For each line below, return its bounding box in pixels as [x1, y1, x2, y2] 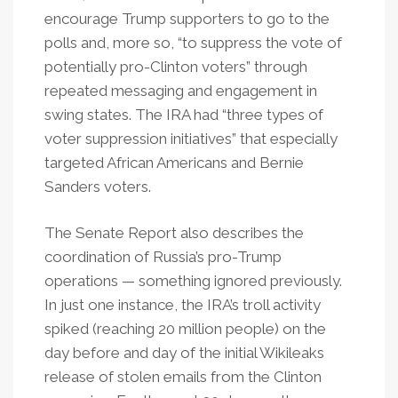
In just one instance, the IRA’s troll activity [44, 296, 321, 314]
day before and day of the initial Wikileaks [44, 344, 324, 362]
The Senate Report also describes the [44, 224, 304, 242]
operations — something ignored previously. [44, 272, 342, 290]
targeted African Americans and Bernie [44, 154, 304, 171]
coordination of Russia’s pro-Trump [44, 248, 282, 266]
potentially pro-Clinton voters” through [44, 58, 307, 76]
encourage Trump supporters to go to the [44, 10, 330, 28]
